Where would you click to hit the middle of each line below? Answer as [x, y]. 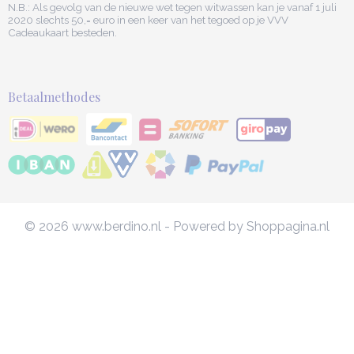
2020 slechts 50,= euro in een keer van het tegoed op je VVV [148, 20]
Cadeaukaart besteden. [62, 33]
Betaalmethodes [54, 97]
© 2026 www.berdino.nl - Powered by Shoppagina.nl [177, 227]
